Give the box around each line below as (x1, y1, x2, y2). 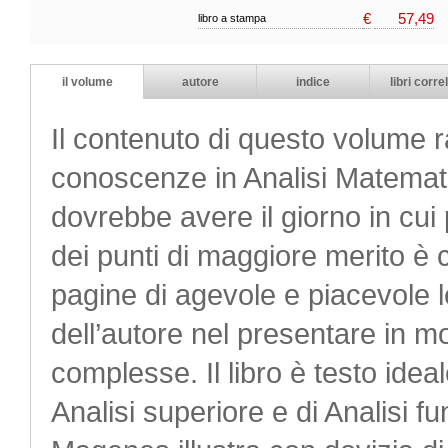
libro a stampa (198, 12, 266, 24)
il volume (61, 75, 113, 89)
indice (296, 75, 330, 89)
